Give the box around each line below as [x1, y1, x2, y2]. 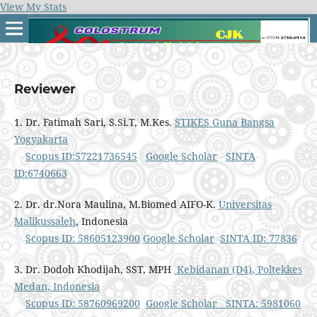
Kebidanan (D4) [173, 263, 252, 276]
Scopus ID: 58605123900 [25, 231, 140, 245]
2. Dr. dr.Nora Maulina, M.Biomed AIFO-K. [13, 197, 219, 211]
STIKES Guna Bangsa [174, 115, 275, 129]
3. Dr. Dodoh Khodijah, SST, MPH [13, 263, 174, 276]
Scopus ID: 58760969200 [25, 296, 140, 310]
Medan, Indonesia [13, 279, 100, 293]
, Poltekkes [251, 263, 302, 276]
